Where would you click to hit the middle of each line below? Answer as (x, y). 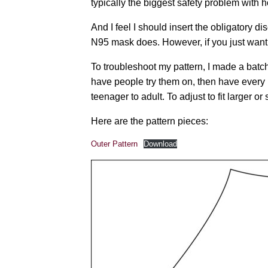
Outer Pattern (114, 144)
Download (160, 144)
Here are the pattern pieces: (150, 121)
